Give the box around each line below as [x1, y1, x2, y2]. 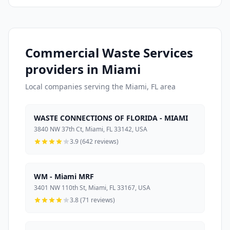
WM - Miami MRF [34, 171, 94, 182]
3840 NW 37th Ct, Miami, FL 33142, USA [34, 125, 147, 134]
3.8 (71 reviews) [70, 196, 115, 205]
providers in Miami [25, 61, 141, 78]
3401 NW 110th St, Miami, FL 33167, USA [34, 183, 150, 193]
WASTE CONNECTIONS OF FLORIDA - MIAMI [34, 113, 188, 123]
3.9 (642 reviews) [70, 137, 119, 146]
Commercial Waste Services [25, 44, 193, 62]
